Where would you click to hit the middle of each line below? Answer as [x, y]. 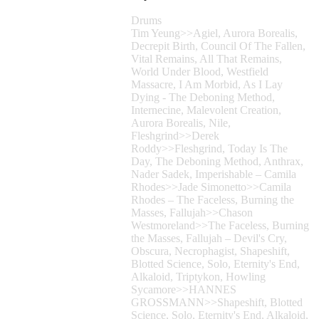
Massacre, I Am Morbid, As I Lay [207, 85]
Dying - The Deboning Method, [203, 98]
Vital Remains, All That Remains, [206, 59]
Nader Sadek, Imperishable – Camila [214, 174]
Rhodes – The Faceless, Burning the [213, 200]
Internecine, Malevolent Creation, [206, 110]
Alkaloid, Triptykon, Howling [198, 277]
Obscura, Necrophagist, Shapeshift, [210, 251]
